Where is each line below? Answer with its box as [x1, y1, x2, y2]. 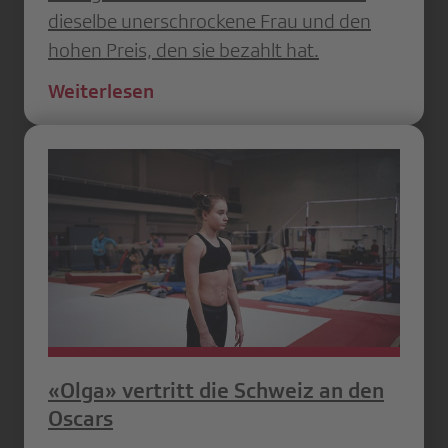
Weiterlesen [48, 80, 154, 103]
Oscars [48, 405, 113, 431]
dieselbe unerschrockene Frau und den [48, 10, 371, 33]
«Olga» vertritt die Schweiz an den [48, 377, 384, 403]
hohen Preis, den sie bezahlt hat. [48, 39, 319, 62]
